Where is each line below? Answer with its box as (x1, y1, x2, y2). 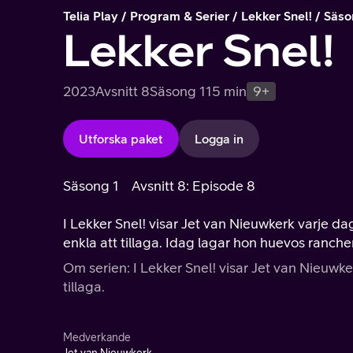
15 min (206, 83, 247, 99)
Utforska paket (79, 132, 163, 146)
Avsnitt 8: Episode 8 (132, 177, 255, 194)
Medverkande (63, 331, 131, 344)
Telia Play (63, 9, 118, 23)
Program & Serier (130, 9, 229, 23)
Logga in (195, 132, 243, 146)
